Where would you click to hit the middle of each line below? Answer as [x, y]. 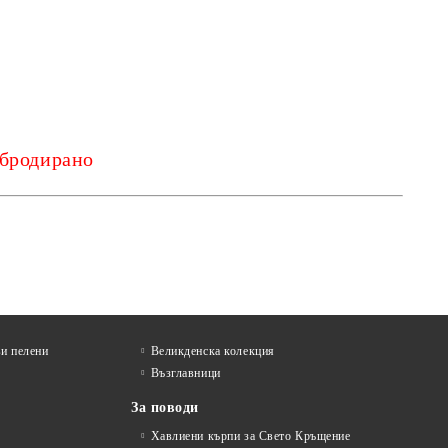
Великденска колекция [212, 351]
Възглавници [185, 373]
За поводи [165, 407]
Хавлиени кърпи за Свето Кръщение [250, 436]
